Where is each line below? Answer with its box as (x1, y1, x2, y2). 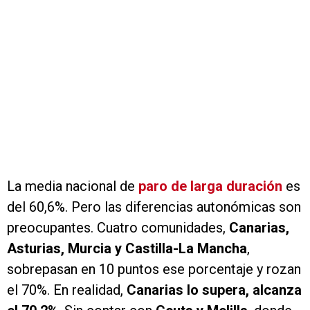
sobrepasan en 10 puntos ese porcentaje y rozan (7, 261, 301, 278)
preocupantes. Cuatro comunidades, (7, 219, 229, 237)
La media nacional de (7, 178, 138, 195)
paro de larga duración (138, 178, 282, 195)
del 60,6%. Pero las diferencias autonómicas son (7, 199, 301, 216)
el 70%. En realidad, (7, 282, 127, 299)
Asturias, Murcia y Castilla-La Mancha (7, 240, 247, 257)
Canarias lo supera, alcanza (127, 282, 302, 299)
